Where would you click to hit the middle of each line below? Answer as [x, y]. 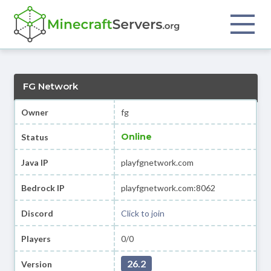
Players [36, 238]
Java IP [34, 162]
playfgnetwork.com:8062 [168, 188]
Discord [37, 213]
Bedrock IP [43, 188]
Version [36, 264]
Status [34, 137]
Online [137, 136]
